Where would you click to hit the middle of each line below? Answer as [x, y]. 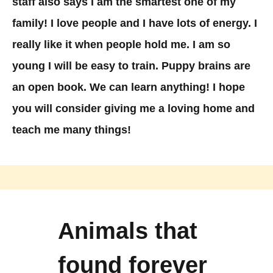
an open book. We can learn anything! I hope [129, 87]
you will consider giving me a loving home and [133, 109]
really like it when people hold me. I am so [121, 45]
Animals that [127, 231]
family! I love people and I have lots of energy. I [135, 23]
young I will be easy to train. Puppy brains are [131, 66]
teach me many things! [72, 130]
